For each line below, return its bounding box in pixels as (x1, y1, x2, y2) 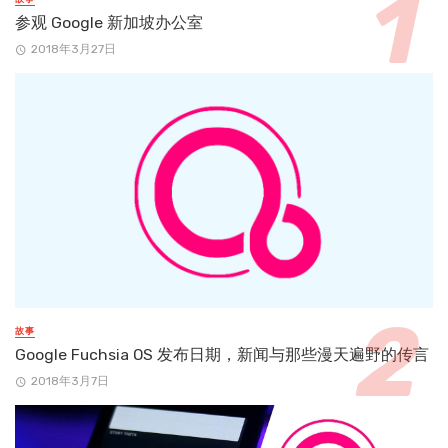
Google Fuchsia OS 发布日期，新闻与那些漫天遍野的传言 (15, 345, 429, 365)
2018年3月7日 (30, 374, 109, 389)
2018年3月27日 (30, 42, 116, 57)
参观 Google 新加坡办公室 (15, 12, 203, 32)
